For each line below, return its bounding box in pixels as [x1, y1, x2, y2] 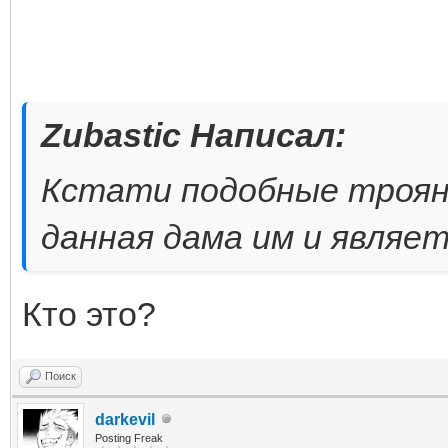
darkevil [95, 410, 155, 428]
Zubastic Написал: [41, 115, 346, 154]
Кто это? [22, 294, 156, 333]
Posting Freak [95, 431, 163, 444]
